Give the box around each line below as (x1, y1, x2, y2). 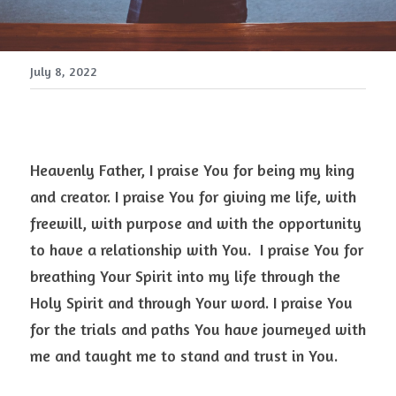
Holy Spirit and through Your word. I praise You (30, 293, 353, 312)
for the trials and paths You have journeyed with (30, 319, 366, 339)
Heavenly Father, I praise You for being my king (30, 160, 354, 179)
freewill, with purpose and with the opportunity (30, 213, 362, 232)
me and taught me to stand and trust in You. (30, 346, 342, 365)
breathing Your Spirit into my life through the (30, 266, 340, 286)
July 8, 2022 (30, 64, 97, 79)
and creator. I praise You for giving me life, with (30, 187, 356, 206)
